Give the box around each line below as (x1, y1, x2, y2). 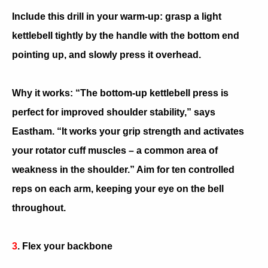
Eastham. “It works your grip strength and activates (12, 126, 244, 136)
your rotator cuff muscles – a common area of (12, 145, 218, 156)
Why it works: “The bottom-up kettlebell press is (12, 87, 229, 98)
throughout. (12, 202, 66, 213)
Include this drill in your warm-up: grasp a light (12, 11, 221, 22)
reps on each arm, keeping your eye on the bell (12, 183, 224, 194)
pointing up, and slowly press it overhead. (12, 49, 201, 60)
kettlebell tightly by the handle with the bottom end (12, 30, 239, 41)
